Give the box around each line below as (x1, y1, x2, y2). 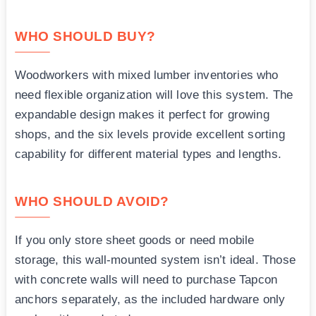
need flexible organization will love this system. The (15, 87, 293, 102)
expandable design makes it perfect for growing (15, 107, 269, 121)
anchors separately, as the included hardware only (15, 292, 286, 306)
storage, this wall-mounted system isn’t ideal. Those (15, 253, 296, 267)
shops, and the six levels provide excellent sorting (15, 127, 285, 141)
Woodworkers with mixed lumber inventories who (15, 68, 279, 82)
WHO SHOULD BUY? (15, 28, 156, 44)
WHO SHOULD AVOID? (15, 193, 169, 209)
